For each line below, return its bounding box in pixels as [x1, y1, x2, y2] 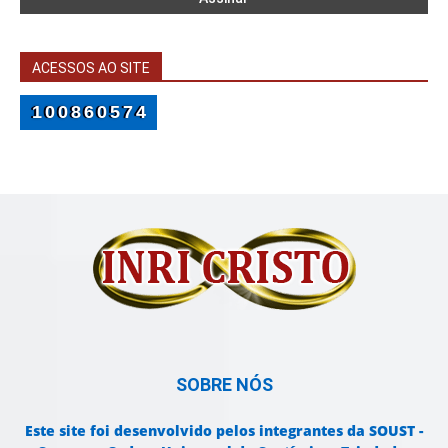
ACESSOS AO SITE [32, 59, 150, 76]
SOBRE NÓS [175, 373, 273, 395]
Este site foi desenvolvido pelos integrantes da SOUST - [25, 420, 423, 440]
